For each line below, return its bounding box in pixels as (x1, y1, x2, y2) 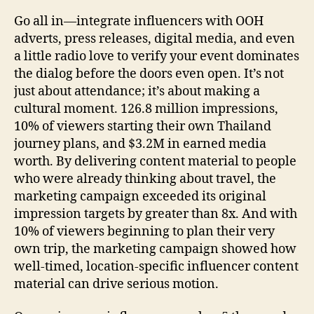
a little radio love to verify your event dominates (14, 48, 299, 64)
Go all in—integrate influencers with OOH (14, 13, 264, 29)
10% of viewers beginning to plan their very (14, 223, 275, 240)
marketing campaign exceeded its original (14, 188, 266, 205)
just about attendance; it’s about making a (14, 83, 260, 100)
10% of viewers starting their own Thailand (14, 118, 271, 135)
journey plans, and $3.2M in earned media (14, 135, 266, 152)
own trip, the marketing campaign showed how (14, 240, 296, 257)
